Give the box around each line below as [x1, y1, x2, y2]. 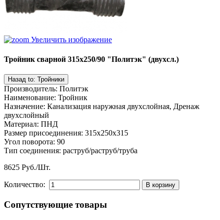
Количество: [4, 180, 47, 189]
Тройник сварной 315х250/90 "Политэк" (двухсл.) [4, 55, 179, 63]
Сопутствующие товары [4, 199, 107, 210]
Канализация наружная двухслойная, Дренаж [47, 102, 199, 110]
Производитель [4, 84, 55, 93]
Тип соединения [4, 146, 59, 155]
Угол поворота [4, 137, 53, 146]
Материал [4, 119, 37, 128]
